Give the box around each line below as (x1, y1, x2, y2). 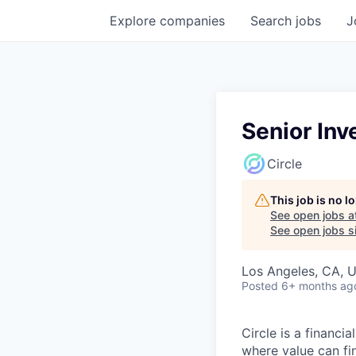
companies (160, 13, 225, 29)
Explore (110, 13, 160, 29)
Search (250, 13, 296, 29)
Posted (242, 279, 278, 292)
